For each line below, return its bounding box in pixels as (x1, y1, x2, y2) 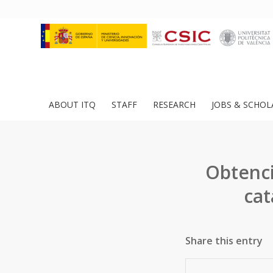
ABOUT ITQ (49, 99, 96, 110)
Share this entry (185, 234, 263, 247)
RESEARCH (153, 99, 196, 110)
